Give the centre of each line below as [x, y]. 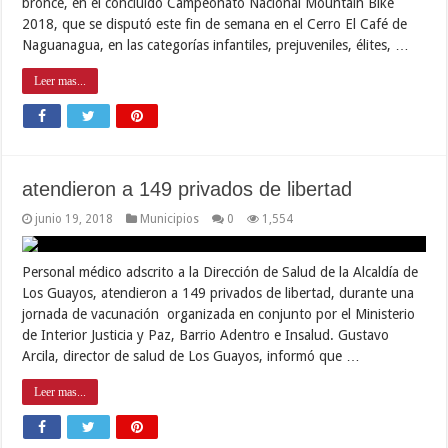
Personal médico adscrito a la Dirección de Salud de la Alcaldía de [220, 271]
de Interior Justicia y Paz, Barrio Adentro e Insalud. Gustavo [206, 334]
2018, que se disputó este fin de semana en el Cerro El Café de [215, 23]
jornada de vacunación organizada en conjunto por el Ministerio [219, 313]
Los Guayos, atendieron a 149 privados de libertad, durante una [218, 292]
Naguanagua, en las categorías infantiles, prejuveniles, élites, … [216, 44]
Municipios [170, 218]
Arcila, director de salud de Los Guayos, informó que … [191, 355]
